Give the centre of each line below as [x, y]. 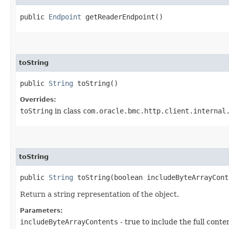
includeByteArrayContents [69, 222]
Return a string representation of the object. [99, 194]
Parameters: [41, 210]
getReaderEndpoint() [122, 17]
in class [68, 111]
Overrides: [38, 99]
